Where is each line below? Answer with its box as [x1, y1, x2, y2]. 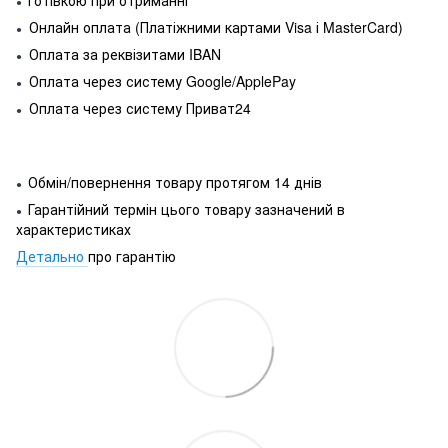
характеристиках [16, 218, 131, 239]
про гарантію [88, 245, 176, 266]
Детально [16, 245, 88, 266]
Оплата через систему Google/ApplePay [25, 70, 296, 91]
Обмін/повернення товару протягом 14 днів [28, 171, 322, 192]
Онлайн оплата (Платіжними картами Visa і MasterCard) [25, 16, 403, 37]
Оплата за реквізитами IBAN [25, 43, 221, 64]
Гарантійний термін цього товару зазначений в [28, 198, 345, 219]
